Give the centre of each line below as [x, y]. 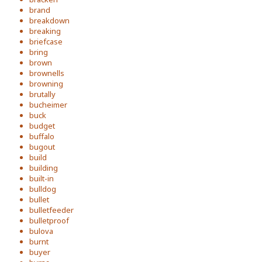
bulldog [43, 189]
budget [42, 126]
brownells [47, 73]
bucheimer [48, 105]
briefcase [46, 42]
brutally [42, 94]
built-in [42, 178]
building [44, 168]
